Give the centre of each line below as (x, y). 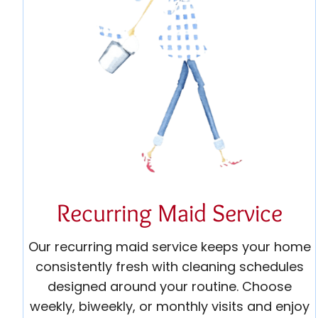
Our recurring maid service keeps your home (169, 247)
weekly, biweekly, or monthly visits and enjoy (169, 307)
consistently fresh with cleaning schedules (169, 267)
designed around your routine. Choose (169, 287)
